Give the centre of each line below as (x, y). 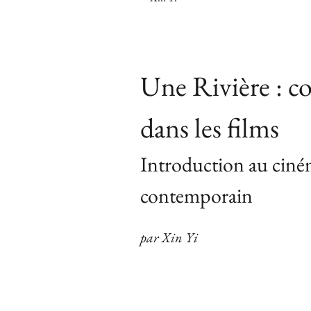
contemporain (196, 195)
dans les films (210, 128)
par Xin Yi (169, 237)
